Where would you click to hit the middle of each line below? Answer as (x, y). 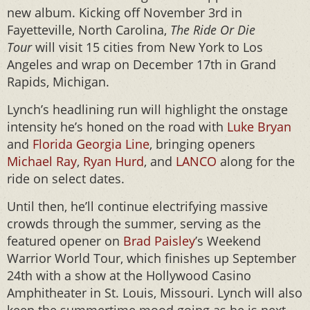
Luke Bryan (259, 127)
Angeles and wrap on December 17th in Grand (142, 64)
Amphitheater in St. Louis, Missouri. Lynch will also (155, 293)
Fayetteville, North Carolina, (89, 30)
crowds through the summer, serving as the (134, 224)
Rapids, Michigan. (58, 82)
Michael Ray (42, 161)
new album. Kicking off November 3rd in (125, 12)
